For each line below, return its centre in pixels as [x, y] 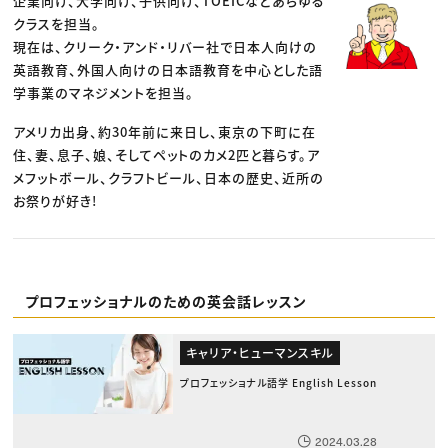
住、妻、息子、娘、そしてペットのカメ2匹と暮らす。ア [167, 154]
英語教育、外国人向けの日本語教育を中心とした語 [168, 69]
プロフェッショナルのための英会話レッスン [165, 300]
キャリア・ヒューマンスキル [259, 352]
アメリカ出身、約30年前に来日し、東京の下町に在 [165, 131]
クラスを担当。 [57, 23]
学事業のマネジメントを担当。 [104, 92]
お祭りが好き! [55, 200]
